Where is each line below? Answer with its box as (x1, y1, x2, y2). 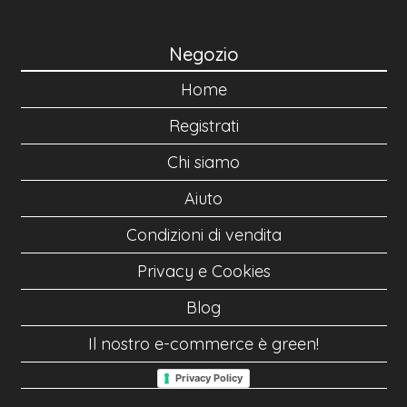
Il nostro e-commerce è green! (88, 333, 319, 355)
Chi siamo (167, 152, 240, 174)
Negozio (168, 43, 239, 66)
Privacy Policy (175, 371, 243, 384)
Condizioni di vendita (125, 224, 282, 246)
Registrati (168, 115, 239, 137)
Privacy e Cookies (136, 261, 271, 283)
